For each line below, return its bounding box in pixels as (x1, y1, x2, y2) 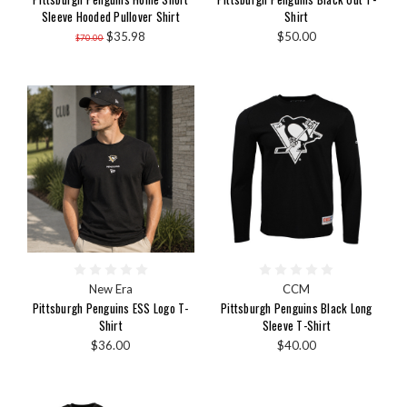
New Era (88, 281, 133, 296)
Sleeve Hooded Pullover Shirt (41, 7, 180, 26)
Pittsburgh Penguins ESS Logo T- (32, 298, 189, 317)
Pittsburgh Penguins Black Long (221, 298, 372, 317)
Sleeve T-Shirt (262, 315, 331, 334)
